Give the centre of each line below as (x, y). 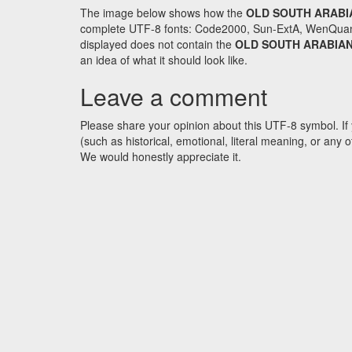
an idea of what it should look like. (164, 60)
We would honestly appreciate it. (161, 157)
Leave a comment (174, 97)
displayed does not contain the (158, 44)
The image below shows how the (163, 13)
